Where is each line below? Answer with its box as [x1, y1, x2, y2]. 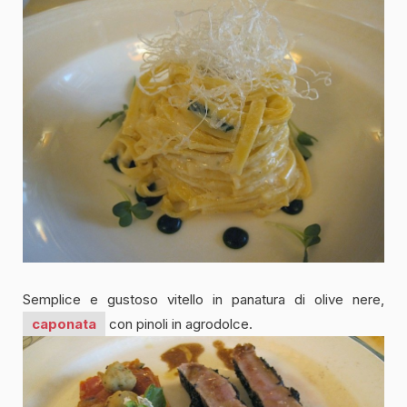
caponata [32, 315, 96, 333]
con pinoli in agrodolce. [105, 315, 253, 333]
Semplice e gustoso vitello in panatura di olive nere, [23, 291, 384, 309]
